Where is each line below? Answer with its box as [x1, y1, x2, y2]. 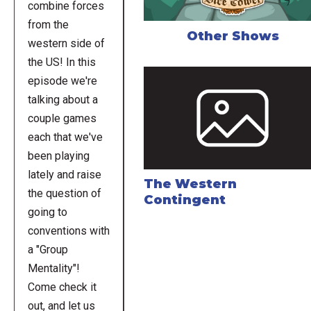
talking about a [27, 93, 98, 107]
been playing [27, 149, 90, 163]
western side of [27, 37, 105, 51]
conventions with [27, 224, 110, 238]
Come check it [27, 280, 96, 294]
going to [27, 205, 67, 219]
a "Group [27, 243, 68, 257]
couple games [27, 112, 96, 126]
